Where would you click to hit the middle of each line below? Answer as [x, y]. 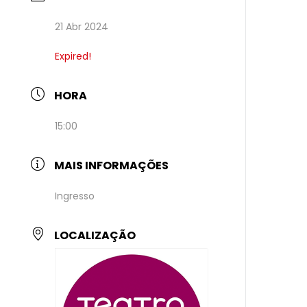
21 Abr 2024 [82, 27]
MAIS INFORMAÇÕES [112, 165]
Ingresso [75, 196]
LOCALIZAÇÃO [95, 235]
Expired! [73, 56]
